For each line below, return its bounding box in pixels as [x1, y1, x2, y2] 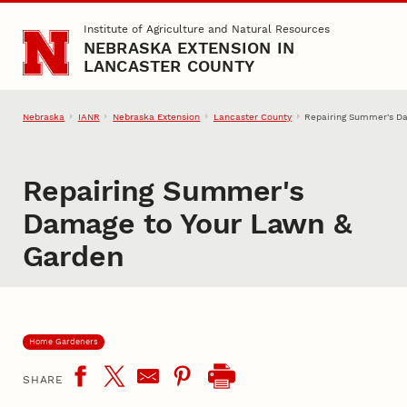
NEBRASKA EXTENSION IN [83, 38, 295, 58]
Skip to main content [20, 18, 144, 33]
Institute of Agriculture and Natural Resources [83, 23, 330, 36]
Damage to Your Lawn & [22, 205, 352, 241]
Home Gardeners [28, 336, 98, 346]
